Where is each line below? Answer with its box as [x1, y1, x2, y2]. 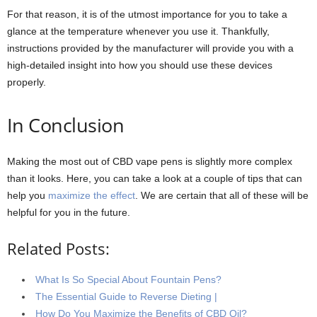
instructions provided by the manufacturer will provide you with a [7, 42, 294, 54]
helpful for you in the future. [7, 206, 130, 218]
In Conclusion [7, 111, 124, 138]
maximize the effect [48, 189, 135, 201]
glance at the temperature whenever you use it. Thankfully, [7, 25, 270, 37]
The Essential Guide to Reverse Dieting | [35, 290, 217, 302]
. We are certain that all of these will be [135, 189, 309, 201]
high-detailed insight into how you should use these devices [7, 59, 272, 71]
